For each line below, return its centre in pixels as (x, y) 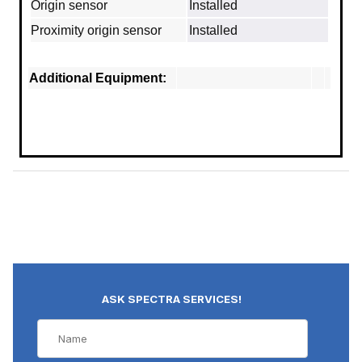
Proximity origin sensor (96, 31)
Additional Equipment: (98, 78)
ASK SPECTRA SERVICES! (172, 299)
